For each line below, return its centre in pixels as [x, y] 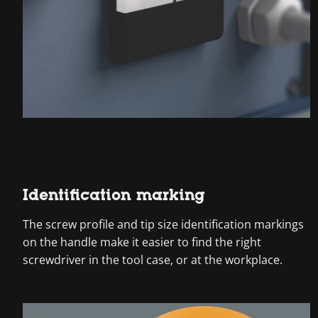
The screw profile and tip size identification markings [163, 225]
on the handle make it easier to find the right [142, 242]
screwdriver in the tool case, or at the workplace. [153, 260]
